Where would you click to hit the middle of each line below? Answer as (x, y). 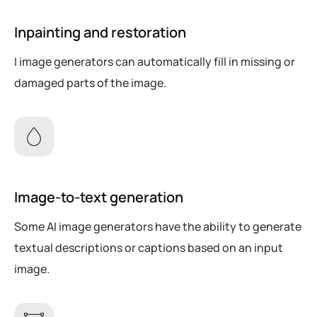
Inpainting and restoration (100, 32)
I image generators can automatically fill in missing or (155, 61)
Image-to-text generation (99, 197)
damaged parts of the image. (90, 82)
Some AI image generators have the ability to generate (158, 226)
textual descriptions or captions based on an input (149, 247)
